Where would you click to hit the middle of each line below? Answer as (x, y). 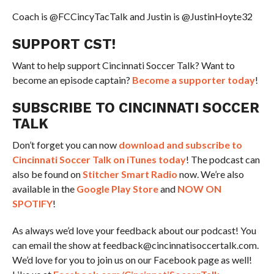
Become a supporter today (193, 80)
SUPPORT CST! (64, 44)
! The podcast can (223, 160)
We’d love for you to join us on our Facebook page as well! (132, 260)
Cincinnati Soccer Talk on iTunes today (99, 160)
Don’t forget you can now (65, 145)
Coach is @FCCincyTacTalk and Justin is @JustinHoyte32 (132, 17)
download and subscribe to (180, 145)
